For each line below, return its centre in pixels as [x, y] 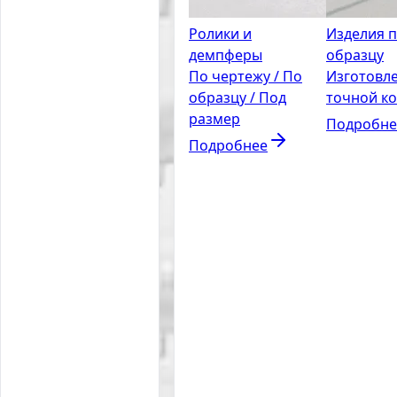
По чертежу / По [245, 76]
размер [214, 118]
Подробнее [228, 145]
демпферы [226, 54]
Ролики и [220, 33]
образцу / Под [237, 97]
